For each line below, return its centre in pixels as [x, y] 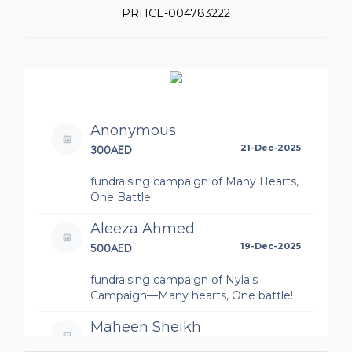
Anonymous [133, 130]
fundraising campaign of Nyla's [174, 279]
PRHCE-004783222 [176, 13]
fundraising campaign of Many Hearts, [194, 181]
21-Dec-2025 [271, 147]
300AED [111, 150]
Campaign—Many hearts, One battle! [192, 295]
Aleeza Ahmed [143, 228]
